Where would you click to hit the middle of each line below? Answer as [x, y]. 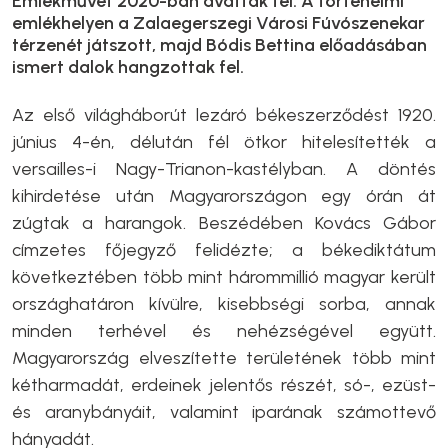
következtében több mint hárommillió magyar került [224, 276]
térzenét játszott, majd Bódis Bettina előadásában [219, 44]
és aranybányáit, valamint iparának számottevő [224, 411]
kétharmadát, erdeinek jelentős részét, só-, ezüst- [224, 384]
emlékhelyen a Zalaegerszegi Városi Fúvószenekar [218, 22]
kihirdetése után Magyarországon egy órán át [224, 195]
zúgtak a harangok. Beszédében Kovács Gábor [224, 222]
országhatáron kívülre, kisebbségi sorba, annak [224, 303]
